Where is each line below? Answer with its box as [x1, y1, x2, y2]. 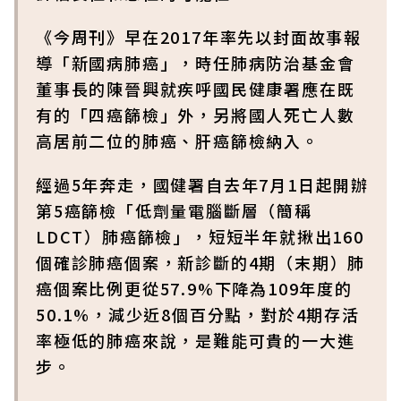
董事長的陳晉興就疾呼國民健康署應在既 [36, 77, 355, 100]
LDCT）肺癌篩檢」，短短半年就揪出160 [36, 225, 364, 248]
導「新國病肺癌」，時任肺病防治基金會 [36, 51, 355, 74]
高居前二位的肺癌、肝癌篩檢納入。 [36, 129, 320, 152]
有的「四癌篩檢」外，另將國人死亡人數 [36, 103, 355, 126]
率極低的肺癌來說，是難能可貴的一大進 [36, 328, 355, 352]
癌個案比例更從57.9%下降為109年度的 [36, 277, 353, 300]
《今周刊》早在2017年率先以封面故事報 [36, 25, 362, 48]
